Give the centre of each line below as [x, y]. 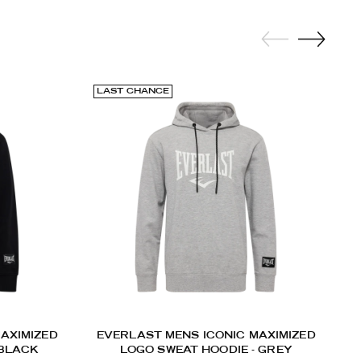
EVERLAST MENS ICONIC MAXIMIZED [206, 336]
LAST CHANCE [133, 92]
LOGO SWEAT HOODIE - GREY [206, 351]
